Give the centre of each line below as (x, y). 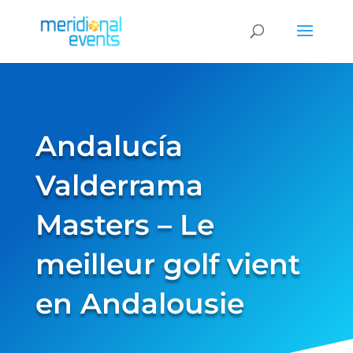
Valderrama (119, 185)
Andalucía (109, 146)
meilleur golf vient (167, 264)
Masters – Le (124, 225)
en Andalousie (139, 303)
